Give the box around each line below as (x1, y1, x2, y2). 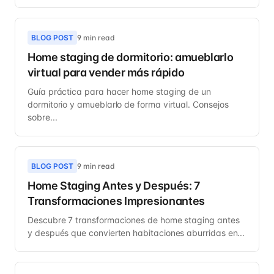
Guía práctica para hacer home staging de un (28, 86, 211, 97)
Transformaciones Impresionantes (28, 194, 205, 207)
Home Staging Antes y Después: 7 (28, 179, 201, 192)
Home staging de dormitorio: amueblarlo (28, 50, 234, 64)
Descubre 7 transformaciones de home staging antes (28, 214, 240, 225)
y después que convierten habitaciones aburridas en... (28, 227, 245, 238)
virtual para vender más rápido (28, 65, 185, 79)
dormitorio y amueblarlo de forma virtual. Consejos (28, 98, 229, 109)
